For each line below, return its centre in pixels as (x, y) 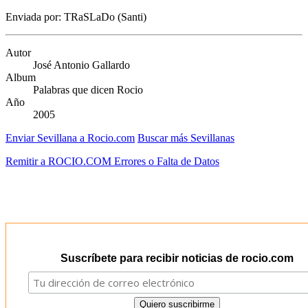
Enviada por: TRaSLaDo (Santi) (76, 17)
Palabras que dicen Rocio (88, 90)
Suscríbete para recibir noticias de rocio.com (177, 258)
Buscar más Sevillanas (186, 138)
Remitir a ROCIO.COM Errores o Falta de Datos (112, 162)
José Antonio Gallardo (81, 65)
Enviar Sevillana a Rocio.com (70, 138)
